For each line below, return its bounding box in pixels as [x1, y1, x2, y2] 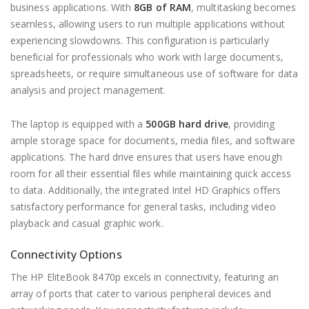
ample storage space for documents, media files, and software [10, 134, 295, 147]
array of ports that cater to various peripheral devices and [10, 287, 271, 300]
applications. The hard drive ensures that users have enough [10, 150, 282, 163]
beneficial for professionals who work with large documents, [10, 50, 283, 63]
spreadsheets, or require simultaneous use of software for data [10, 67, 298, 80]
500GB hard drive [146, 117, 228, 130]
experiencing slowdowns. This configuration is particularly [10, 34, 269, 47]
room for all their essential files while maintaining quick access [10, 167, 292, 180]
